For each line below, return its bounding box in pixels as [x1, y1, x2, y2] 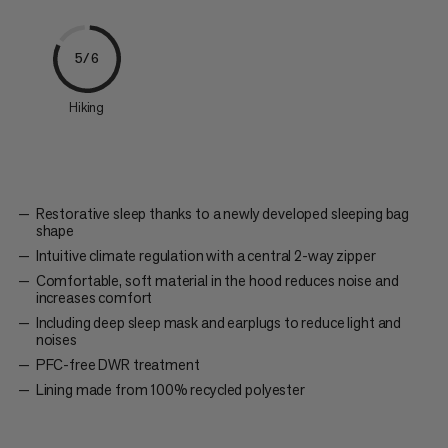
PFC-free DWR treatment [35, 354, 200, 374]
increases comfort [35, 287, 153, 307]
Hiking [68, 98, 105, 116]
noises [35, 329, 77, 349]
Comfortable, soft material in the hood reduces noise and [35, 270, 399, 290]
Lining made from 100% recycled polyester [35, 379, 305, 399]
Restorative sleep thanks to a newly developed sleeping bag [35, 203, 410, 223]
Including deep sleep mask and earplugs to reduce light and [35, 312, 402, 332]
